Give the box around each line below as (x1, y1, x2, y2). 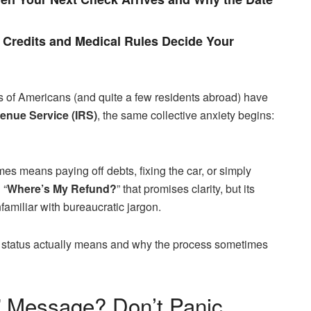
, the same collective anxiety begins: (97, 106, 274, 123)
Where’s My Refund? (7, 180, 117, 196)
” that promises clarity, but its (117, 180, 255, 196)
